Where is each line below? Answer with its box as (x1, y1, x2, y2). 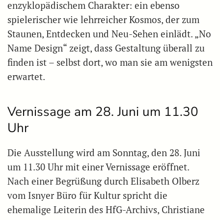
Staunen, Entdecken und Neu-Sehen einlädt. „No (7, 28, 211, 40)
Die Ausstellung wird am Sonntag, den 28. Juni (7, 147, 200, 159)
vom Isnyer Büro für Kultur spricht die (7, 190, 167, 202)
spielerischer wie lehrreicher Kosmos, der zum (7, 14, 199, 26)
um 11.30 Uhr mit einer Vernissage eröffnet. (7, 161, 189, 173)
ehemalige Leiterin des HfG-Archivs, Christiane (7, 204, 205, 216)
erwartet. (7, 71, 45, 83)
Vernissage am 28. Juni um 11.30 (7, 103, 198, 121)
